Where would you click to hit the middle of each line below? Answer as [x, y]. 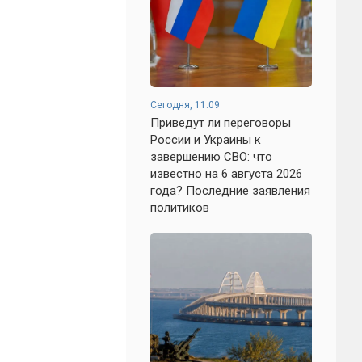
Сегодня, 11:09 [185, 105]
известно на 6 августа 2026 [226, 174]
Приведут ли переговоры [221, 123]
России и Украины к [206, 140]
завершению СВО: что [211, 157]
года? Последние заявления [230, 191]
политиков [180, 208]
